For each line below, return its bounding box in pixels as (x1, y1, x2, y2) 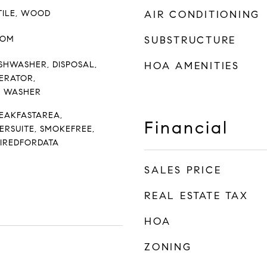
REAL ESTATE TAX (144, 190, 249, 202)
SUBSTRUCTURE (144, 34, 236, 46)
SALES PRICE (144, 164, 222, 176)
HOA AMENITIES (144, 60, 240, 72)
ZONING (144, 241, 192, 253)
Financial (144, 117, 228, 138)
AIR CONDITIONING (144, 8, 260, 21)
